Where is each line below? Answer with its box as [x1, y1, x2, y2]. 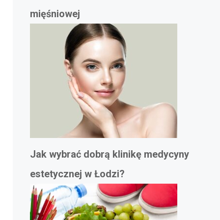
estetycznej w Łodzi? [30, 168, 125, 180]
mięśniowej [30, 8, 80, 20]
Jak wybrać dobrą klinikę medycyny [30, 148, 189, 161]
